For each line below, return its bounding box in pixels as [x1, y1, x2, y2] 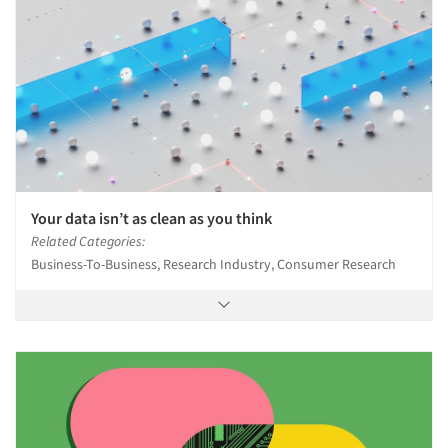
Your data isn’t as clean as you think [31, 207, 272, 228]
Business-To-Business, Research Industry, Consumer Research [31, 254, 396, 273]
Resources [40, 82, 142, 113]
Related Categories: [31, 231, 145, 250]
